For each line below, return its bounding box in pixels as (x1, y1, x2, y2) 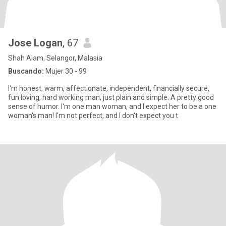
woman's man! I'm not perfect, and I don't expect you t (8, 111, 178, 120)
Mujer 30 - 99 (44, 67, 87, 75)
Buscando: (8, 67, 44, 75)
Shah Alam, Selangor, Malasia (8, 54, 102, 62)
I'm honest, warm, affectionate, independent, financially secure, (8, 84, 209, 92)
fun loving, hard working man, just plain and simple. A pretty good (8, 93, 214, 101)
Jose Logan (8, 37, 63, 49)
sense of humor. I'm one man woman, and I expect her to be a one (8, 102, 216, 110)
